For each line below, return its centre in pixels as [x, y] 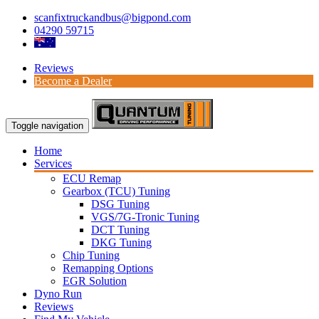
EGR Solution [95, 281]
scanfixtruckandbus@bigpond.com [113, 17]
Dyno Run [58, 294]
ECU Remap [92, 178]
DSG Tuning [120, 204]
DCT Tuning [120, 230]
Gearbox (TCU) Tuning [116, 191]
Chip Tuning [91, 255]
